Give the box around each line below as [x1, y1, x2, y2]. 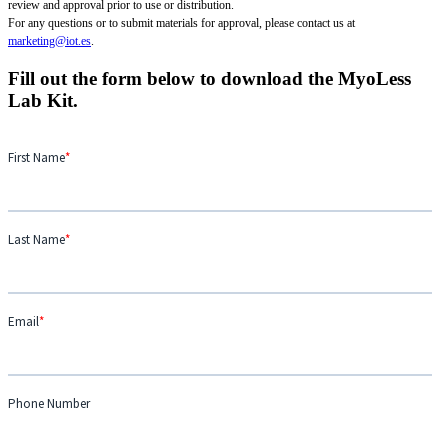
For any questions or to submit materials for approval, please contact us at [8, 15, 355, 30]
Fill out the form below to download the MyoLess [8, 67, 411, 89]
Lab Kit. [8, 89, 78, 111]
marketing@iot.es [8, 33, 91, 48]
